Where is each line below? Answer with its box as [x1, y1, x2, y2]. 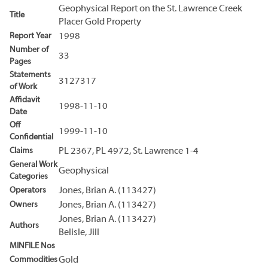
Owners [10, 200, 38, 209]
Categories [10, 172, 48, 181]
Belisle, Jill [59, 227, 99, 237]
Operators [10, 185, 46, 195]
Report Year [10, 31, 51, 41]
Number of [10, 45, 48, 54]
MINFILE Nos [10, 241, 55, 251]
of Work [10, 82, 37, 92]
